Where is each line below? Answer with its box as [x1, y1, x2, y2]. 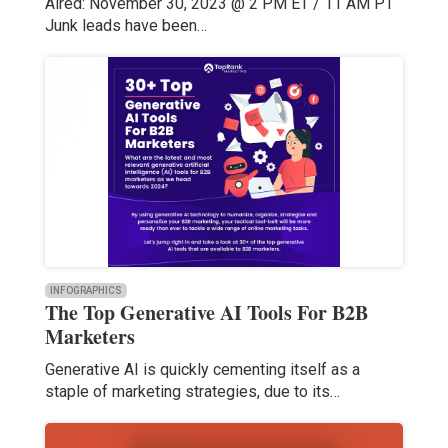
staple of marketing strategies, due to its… [44, 382, 340, 402]
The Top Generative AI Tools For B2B [44, 298, 368, 328]
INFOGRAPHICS [49, 285, 122, 297]
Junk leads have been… [44, 16, 207, 36]
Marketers [44, 322, 135, 352]
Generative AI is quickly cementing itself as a [44, 360, 360, 380]
